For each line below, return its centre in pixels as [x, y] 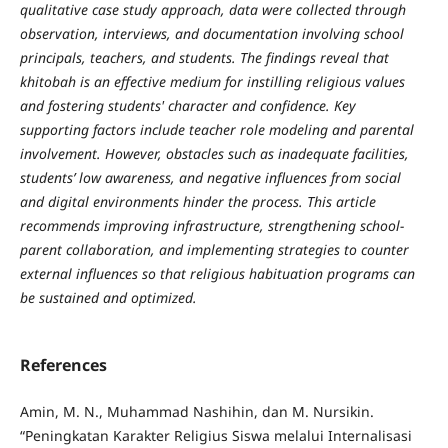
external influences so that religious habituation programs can [217, 274]
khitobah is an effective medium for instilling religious [192, 82]
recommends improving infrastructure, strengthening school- [211, 226]
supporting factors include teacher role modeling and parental [216, 130]
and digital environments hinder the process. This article [197, 202]
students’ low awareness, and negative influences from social [210, 178]
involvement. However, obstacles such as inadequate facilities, [214, 154]
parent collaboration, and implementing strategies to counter [214, 250]
